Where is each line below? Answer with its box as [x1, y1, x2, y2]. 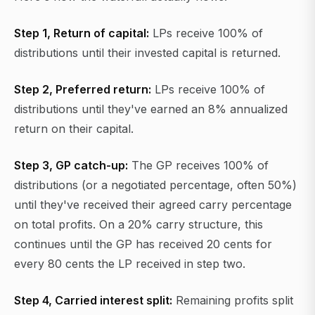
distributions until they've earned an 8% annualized [14, 102, 288, 117]
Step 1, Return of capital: [14, 26, 149, 41]
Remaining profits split [172, 293, 293, 308]
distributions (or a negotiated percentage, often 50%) [14, 178, 297, 193]
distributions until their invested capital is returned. [14, 46, 281, 60]
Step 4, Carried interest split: [14, 293, 172, 308]
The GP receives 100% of [128, 158, 269, 173]
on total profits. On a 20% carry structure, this [14, 217, 263, 232]
